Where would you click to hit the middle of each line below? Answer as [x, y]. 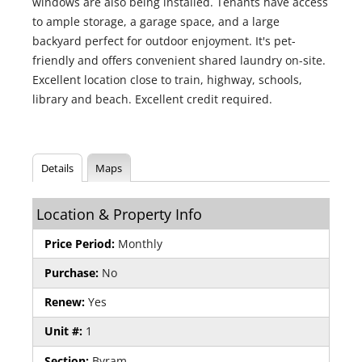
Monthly [139, 243]
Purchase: [72, 273]
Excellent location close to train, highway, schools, [167, 79]
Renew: [65, 302]
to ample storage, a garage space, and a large [156, 21]
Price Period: [80, 243]
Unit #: [63, 331]
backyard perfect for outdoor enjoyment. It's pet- [164, 40]
